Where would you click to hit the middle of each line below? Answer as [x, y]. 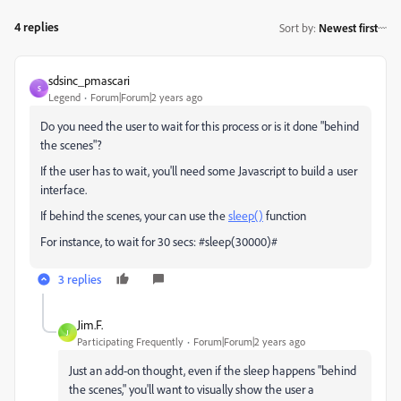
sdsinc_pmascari [89, 80]
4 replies [37, 26]
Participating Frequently [130, 341]
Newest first [348, 27]
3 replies [80, 279]
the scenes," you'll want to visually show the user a [192, 389]
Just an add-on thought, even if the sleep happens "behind [213, 370]
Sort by [296, 27]
